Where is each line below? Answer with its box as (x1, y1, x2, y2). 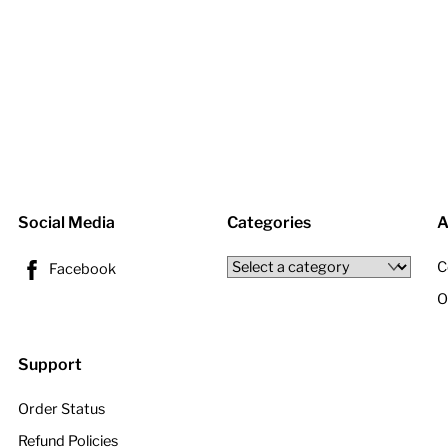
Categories (227, 212, 312, 232)
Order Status (17, 400, 105, 419)
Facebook (45, 259, 116, 278)
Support (17, 354, 82, 374)
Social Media (17, 212, 115, 232)
